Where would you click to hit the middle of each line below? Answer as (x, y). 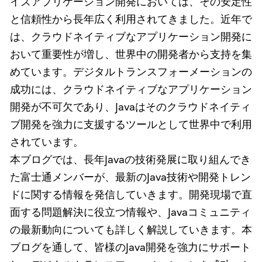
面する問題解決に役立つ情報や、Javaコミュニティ (130, 212)
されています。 (46, 142)
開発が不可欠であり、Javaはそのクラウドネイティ (130, 107)
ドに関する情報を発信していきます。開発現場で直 (131, 195)
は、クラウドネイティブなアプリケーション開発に (131, 37)
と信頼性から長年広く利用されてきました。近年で (131, 19)
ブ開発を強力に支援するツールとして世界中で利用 (131, 125)
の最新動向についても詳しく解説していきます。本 (131, 230)
